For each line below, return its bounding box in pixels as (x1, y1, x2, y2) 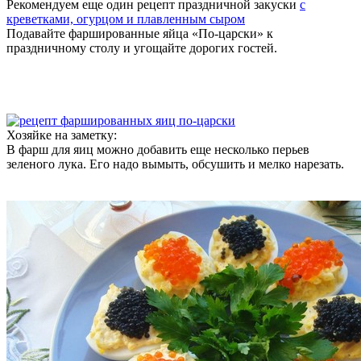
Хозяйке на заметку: (6, 127, 117, 142)
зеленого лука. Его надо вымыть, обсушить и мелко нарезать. (6, 156, 344, 171)
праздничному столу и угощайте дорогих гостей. (6, 40, 277, 55)
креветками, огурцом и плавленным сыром (6, 11, 245, 26)
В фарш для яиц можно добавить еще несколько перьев (6, 142, 309, 156)
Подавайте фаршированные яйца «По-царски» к (6, 26, 273, 40)
